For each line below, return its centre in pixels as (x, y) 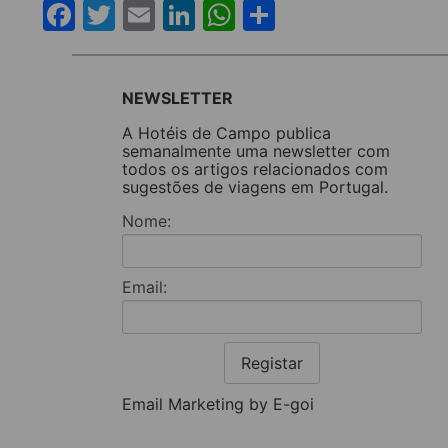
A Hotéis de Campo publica (226, 133)
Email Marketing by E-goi (218, 404)
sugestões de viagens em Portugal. (255, 187)
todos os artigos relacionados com (255, 169)
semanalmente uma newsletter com (256, 151)
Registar (272, 363)
